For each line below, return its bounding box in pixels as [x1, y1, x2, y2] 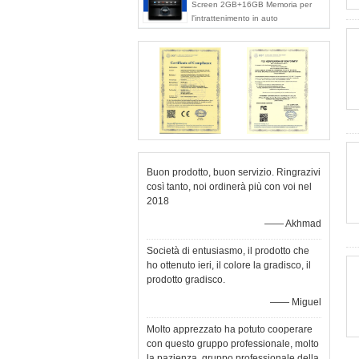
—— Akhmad [264, 218, 321, 229]
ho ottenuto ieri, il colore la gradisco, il [147, 260, 311, 271]
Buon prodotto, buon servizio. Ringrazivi [147, 167, 321, 178]
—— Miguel [270, 296, 321, 308]
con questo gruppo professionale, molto [147, 338, 319, 349]
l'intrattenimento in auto [192, 14, 278, 22]
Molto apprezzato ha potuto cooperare [147, 324, 313, 335]
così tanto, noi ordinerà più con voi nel [147, 181, 312, 192]
